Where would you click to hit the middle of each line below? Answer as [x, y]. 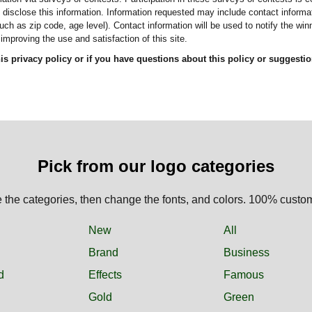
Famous [244, 274]
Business [247, 252]
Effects [105, 274]
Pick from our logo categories [156, 166]
